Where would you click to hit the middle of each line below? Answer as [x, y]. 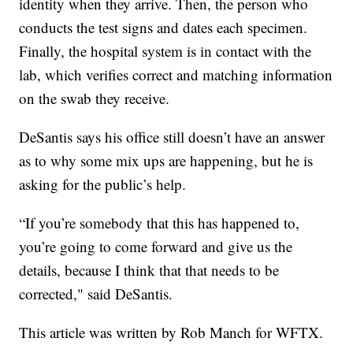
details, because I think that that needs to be [149, 270]
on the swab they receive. [95, 98]
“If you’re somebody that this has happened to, [160, 223]
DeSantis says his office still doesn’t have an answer [172, 137]
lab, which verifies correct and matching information [176, 75]
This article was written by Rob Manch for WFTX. [171, 333]
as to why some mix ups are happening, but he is [166, 161]
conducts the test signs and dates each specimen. [163, 28]
